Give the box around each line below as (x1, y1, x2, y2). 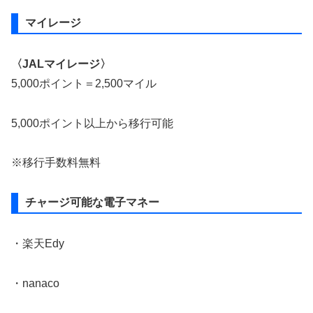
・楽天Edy (11, 238, 64, 250)
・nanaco (11, 277, 59, 289)
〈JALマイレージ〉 (11, 57, 111, 70)
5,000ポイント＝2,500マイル (11, 77, 156, 89)
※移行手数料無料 (11, 156, 101, 169)
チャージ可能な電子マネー (25, 196, 159, 209)
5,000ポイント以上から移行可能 (11, 117, 173, 129)
